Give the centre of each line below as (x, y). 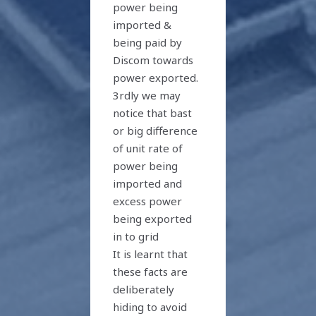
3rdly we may (147, 95)
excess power (148, 201)
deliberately (144, 289)
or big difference (156, 130)
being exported (153, 218)
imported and (148, 183)
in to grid (136, 236)
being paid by (148, 42)
